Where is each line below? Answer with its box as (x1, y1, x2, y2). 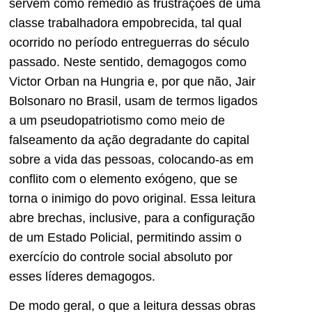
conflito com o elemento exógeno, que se (9, 171, 237, 186)
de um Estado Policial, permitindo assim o (9, 230, 242, 244)
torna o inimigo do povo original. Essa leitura (9, 191, 256, 205)
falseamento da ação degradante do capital (9, 132, 249, 147)
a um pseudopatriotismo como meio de (9, 113, 225, 127)
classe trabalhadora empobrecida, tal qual (9, 15, 242, 30)
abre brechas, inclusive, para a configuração (9, 210, 255, 225)
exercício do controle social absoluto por (9, 249, 233, 264)
